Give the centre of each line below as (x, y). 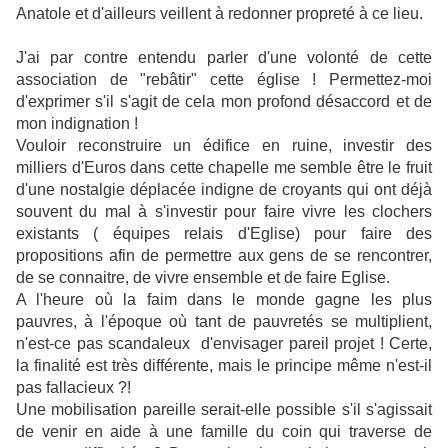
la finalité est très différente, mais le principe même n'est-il (224, 365)
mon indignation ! (77, 123)
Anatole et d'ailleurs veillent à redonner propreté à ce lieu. (219, 13)
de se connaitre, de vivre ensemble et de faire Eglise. (203, 277)
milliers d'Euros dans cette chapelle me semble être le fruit (224, 167)
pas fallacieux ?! (73, 387)
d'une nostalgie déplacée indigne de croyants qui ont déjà (224, 189)
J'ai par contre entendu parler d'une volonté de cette (224, 57)
